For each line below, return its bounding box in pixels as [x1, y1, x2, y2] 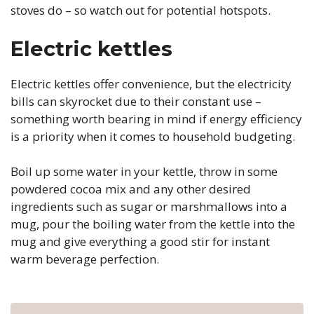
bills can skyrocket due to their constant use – [11, 93, 261, 109]
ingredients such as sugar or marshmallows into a [11, 198, 287, 214]
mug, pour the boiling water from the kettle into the [11, 216, 295, 232]
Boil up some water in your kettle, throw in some [11, 163, 278, 179]
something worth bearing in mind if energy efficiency [11, 110, 302, 127]
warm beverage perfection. [11, 251, 159, 267]
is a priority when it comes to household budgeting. [11, 128, 295, 144]
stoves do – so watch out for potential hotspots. [11, 2, 271, 18]
